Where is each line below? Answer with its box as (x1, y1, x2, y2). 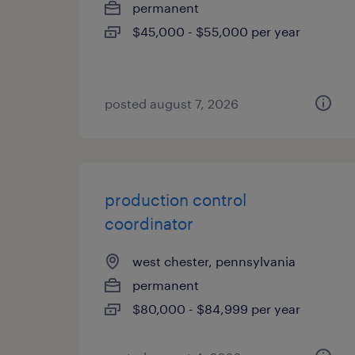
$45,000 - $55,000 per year (132, 24, 300, 39)
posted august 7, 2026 (105, 96, 239, 111)
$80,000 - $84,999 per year (132, 301, 300, 316)
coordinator (105, 214, 193, 233)
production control (105, 190, 246, 209)
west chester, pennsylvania (132, 254, 296, 269)
